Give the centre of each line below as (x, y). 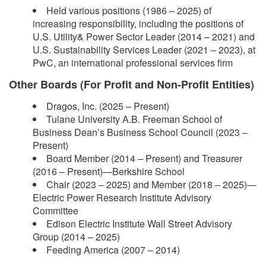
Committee (56, 210)
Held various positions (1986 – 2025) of (129, 10)
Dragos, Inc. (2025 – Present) (108, 106)
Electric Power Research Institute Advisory (122, 197)
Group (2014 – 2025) (76, 236)
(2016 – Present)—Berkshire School (109, 171)
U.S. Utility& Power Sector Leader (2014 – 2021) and (144, 36)
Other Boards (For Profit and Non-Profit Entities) (132, 84)
